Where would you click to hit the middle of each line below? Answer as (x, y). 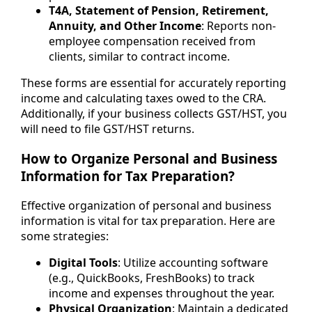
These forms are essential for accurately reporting (154, 83)
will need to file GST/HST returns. (108, 129)
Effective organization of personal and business (146, 205)
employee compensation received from (152, 41)
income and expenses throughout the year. (162, 293)
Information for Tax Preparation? (128, 175)
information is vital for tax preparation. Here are (148, 220)
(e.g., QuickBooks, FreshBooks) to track (152, 278)
